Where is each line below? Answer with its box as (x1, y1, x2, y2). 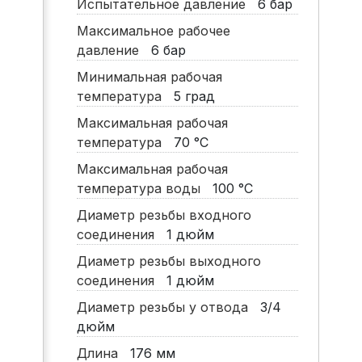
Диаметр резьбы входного (76, 207, 251, 224)
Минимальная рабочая (76, 69, 222, 86)
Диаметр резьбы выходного (76, 253, 261, 270)
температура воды (76, 180, 208, 197)
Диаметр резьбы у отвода (76, 299, 256, 316)
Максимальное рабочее (76, 23, 230, 40)
